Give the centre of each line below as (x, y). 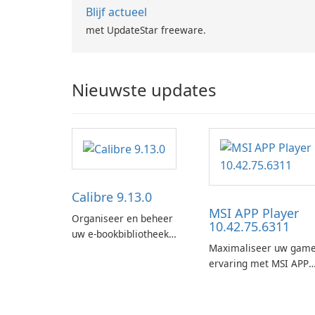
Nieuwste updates (144, 90)
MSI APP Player (254, 213)
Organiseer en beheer (122, 218)
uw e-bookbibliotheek (120, 233)
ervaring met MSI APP (259, 264)
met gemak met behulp (125, 249)
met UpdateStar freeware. (146, 30)
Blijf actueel (116, 12)
